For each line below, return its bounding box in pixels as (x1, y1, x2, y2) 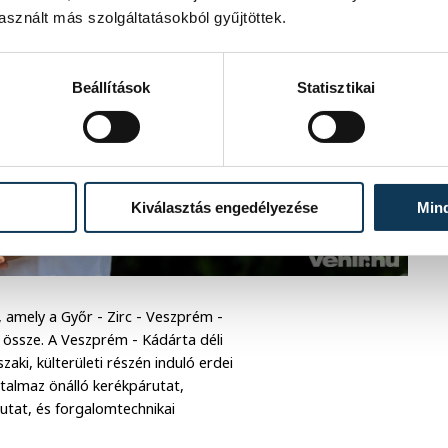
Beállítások (71, 78, 151, 96)
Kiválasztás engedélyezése (130, 198, 318, 216)
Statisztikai (296, 78, 376, 96)
